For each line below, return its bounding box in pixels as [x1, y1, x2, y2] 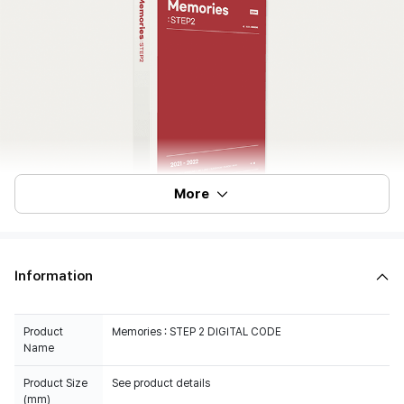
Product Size [23, 377, 87, 390]
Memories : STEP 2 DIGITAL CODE [112, 326, 281, 338]
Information [14, 268, 93, 284]
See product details [112, 377, 210, 390]
